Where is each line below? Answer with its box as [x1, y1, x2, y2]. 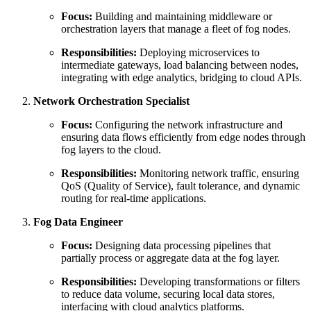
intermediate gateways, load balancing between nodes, [61, 58, 299, 71]
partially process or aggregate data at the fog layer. [61, 251, 280, 264]
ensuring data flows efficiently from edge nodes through [61, 131, 305, 143]
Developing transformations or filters [137, 275, 300, 287]
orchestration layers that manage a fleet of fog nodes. [61, 22, 291, 35]
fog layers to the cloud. [61, 143, 161, 155]
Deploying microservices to [137, 46, 260, 58]
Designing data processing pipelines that [92, 239, 271, 251]
